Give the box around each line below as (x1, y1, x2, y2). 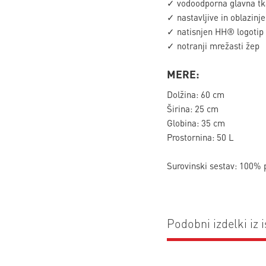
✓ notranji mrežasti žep (166, 40, 259, 52)
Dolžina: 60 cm (166, 88, 224, 101)
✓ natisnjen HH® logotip (166, 26, 264, 38)
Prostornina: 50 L (166, 131, 234, 144)
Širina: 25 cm (166, 103, 218, 115)
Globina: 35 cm (166, 117, 225, 129)
